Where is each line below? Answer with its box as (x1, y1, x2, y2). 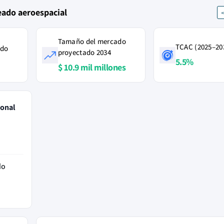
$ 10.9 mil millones (57, 61, 125, 73)
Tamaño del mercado (57, 36, 126, 46)
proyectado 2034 (57, 47, 111, 57)
